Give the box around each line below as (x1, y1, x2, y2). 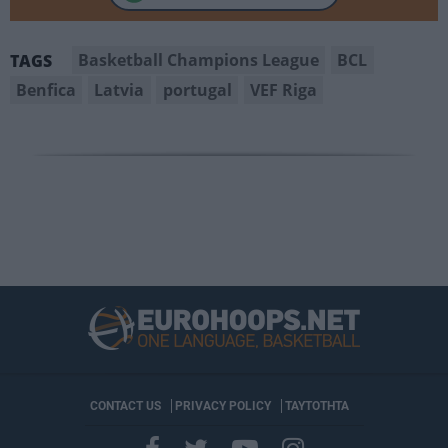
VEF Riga (249, 78, 317, 101)
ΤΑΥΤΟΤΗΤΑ (284, 398, 349, 413)
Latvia (94, 78, 145, 101)
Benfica (16, 78, 77, 101)
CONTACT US (89, 398, 161, 413)
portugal (162, 78, 232, 101)
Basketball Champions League (78, 48, 320, 71)
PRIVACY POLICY (174, 398, 271, 413)
